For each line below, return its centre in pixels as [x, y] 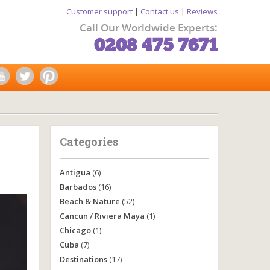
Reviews [202, 11]
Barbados [78, 187]
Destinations [83, 259]
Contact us [160, 11]
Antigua [75, 172]
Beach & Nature [89, 201]
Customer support [99, 11]
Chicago [75, 230]
